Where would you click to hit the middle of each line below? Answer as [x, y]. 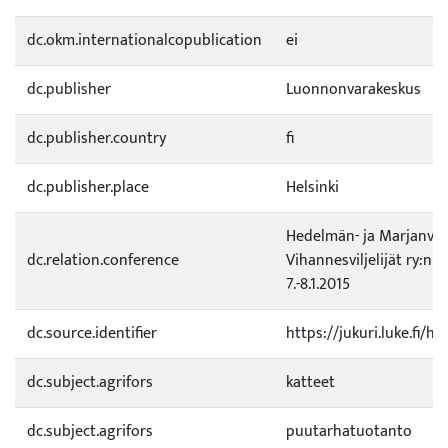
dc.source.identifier [92, 333]
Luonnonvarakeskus [353, 89]
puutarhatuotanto [349, 431]
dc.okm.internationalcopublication [144, 40]
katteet [310, 382]
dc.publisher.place [88, 187]
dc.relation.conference [103, 260]
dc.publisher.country [96, 138]
